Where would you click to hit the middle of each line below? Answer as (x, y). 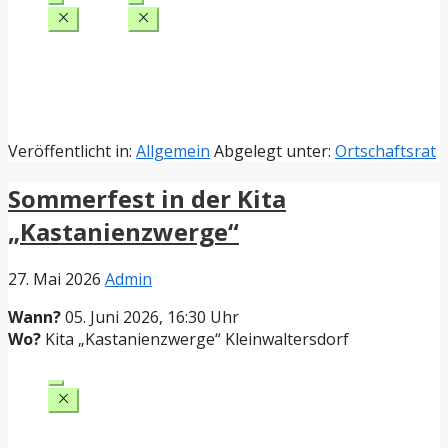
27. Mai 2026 (54, 279)
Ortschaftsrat (385, 151)
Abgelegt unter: (274, 151)
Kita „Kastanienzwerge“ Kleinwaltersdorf (195, 339)
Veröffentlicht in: (72, 151)
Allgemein (173, 151)
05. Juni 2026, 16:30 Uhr (150, 317)
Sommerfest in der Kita (147, 199)
